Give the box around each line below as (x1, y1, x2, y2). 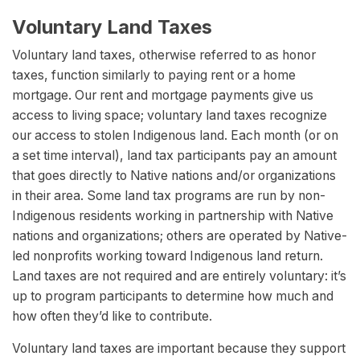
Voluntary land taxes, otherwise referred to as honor (12, 47, 316, 63)
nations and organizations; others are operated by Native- (12, 228, 347, 244)
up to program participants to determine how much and (12, 288, 333, 305)
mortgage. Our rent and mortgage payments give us (12, 88, 313, 104)
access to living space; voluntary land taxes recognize (12, 108, 327, 124)
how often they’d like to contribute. (12, 309, 212, 325)
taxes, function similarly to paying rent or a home (12, 67, 296, 84)
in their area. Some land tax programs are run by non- (12, 188, 325, 204)
